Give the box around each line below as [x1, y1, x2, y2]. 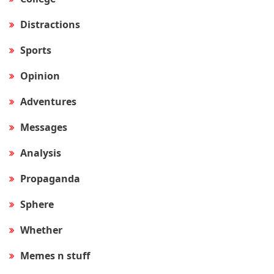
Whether [20, 223, 62, 237]
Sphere [20, 198, 54, 212]
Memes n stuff [20, 249, 90, 263]
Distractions [20, 18, 80, 32]
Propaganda [20, 172, 80, 186]
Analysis [20, 146, 61, 160]
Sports [20, 43, 51, 57]
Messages [20, 120, 67, 135]
